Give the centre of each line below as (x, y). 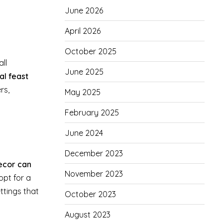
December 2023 (94, 153)
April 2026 (82, 31)
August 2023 (87, 215)
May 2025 (82, 92)
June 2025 (84, 72)
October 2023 (90, 194)
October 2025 (90, 51)
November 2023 (94, 174)
